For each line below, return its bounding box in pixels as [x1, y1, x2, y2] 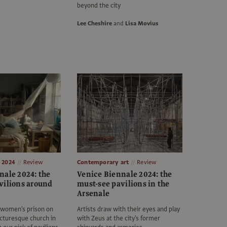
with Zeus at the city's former [77, 214, 160, 223]
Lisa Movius [125, 19, 159, 28]
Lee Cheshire [77, 19, 112, 28]
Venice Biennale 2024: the [77, 169, 172, 180]
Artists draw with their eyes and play [77, 205, 180, 214]
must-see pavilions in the [77, 178, 170, 190]
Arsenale [77, 188, 110, 200]
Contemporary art [77, 158, 129, 167]
